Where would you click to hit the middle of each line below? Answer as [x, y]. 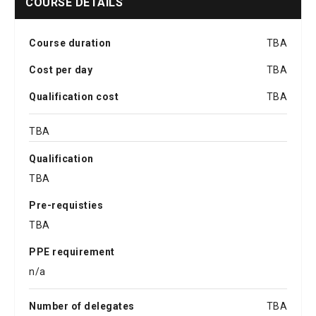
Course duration [70, 43]
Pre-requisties [66, 205]
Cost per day [61, 69]
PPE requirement [72, 251]
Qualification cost [74, 96]
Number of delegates [82, 306]
